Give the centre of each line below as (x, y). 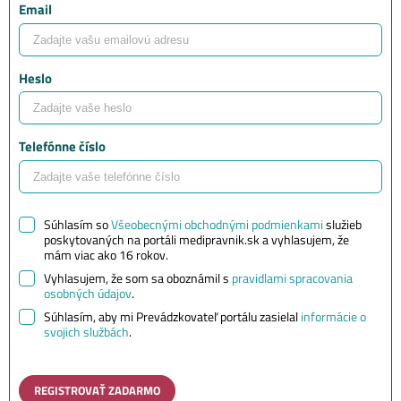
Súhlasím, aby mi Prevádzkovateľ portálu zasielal (172, 316)
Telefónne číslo (62, 146)
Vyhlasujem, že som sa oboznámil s (138, 277)
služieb (342, 224)
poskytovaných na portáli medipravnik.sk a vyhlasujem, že (196, 239)
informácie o (333, 316)
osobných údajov (88, 293)
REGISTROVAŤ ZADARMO (97, 390)
